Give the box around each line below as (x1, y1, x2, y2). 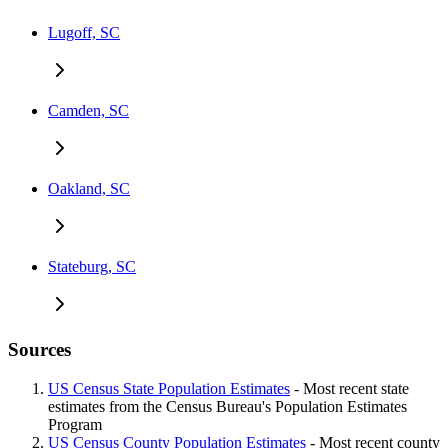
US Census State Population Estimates (48, 379, 290, 397)
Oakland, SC (48, 180, 130, 198)
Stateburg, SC (48, 258, 136, 276)
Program (48, 415, 102, 433)
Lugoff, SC (48, 24, 120, 42)
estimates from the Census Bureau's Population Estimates (48, 397, 407, 415)
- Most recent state (290, 379, 409, 397)
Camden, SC (48, 102, 129, 120)
